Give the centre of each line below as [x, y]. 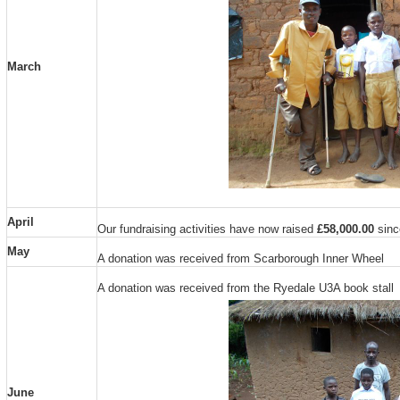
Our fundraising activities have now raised [207, 229]
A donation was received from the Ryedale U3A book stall [245, 287]
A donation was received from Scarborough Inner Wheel [240, 258]
